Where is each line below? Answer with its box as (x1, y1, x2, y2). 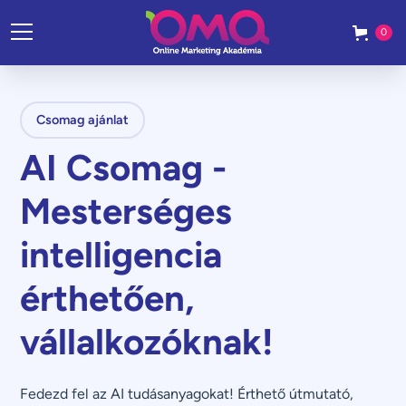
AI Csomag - (20, 146, 227, 189)
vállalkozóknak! (20, 320, 274, 363)
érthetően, (20, 276, 195, 320)
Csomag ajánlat (36, 111, 130, 128)
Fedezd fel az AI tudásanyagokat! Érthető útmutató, (20, 385, 354, 402)
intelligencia (20, 233, 223, 276)
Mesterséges (20, 189, 233, 233)
